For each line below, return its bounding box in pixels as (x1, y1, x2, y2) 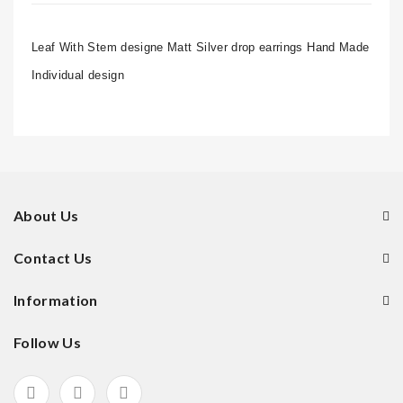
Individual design (31, 68, 124, 82)
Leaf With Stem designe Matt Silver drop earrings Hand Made (31, 40, 370, 54)
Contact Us (13, 249, 93, 266)
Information (13, 291, 98, 309)
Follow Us (13, 334, 82, 351)
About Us (13, 207, 79, 224)
